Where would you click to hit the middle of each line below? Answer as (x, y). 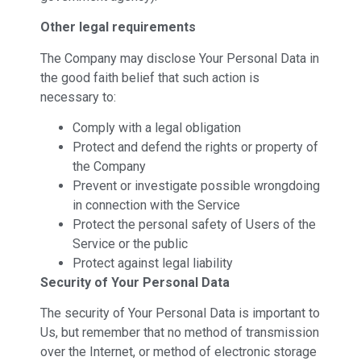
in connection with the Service (156, 205)
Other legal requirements (118, 27)
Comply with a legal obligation (157, 128)
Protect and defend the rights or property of (195, 147)
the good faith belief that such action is (150, 77)
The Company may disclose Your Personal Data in (180, 58)
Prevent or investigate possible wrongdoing (196, 186)
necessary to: (78, 97)
